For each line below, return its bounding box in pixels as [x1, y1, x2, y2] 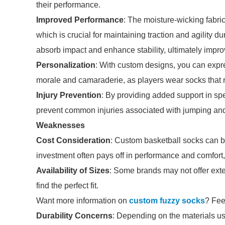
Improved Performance [36, 16, 124, 24]
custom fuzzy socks [129, 196, 205, 205]
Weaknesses [36, 121, 85, 130]
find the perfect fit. [36, 181, 98, 190]
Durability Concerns [36, 211, 113, 220]
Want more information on [36, 196, 129, 205]
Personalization [36, 61, 95, 69]
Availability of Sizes [36, 166, 109, 175]
